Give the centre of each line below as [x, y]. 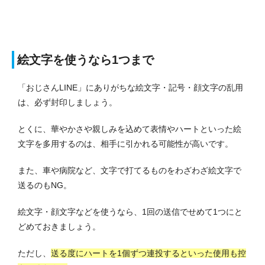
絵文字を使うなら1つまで [85, 60]
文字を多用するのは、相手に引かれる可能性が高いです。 [125, 144]
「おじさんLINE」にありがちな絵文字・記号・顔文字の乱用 [130, 88]
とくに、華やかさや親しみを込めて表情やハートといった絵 [130, 129]
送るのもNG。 [45, 185]
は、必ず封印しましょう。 [67, 103]
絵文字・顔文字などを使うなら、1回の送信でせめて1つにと [130, 212]
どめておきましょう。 [59, 227]
